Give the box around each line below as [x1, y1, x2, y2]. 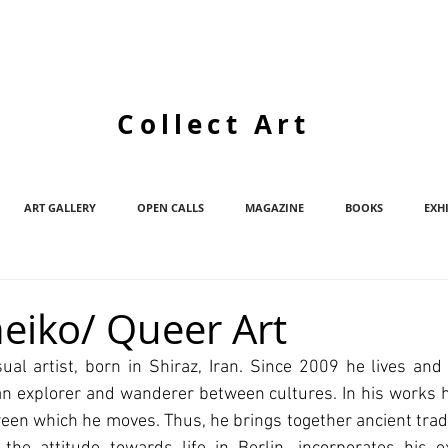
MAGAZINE [244, 200, 304, 215]
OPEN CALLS [136, 200, 204, 215]
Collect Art [117, 106, 311, 142]
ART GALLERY [23, 200, 96, 215]
